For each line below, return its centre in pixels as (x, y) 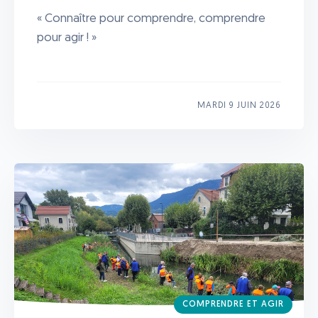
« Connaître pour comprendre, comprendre (151, 18)
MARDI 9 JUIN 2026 (239, 105)
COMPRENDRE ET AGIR (233, 304)
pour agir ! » (67, 38)
